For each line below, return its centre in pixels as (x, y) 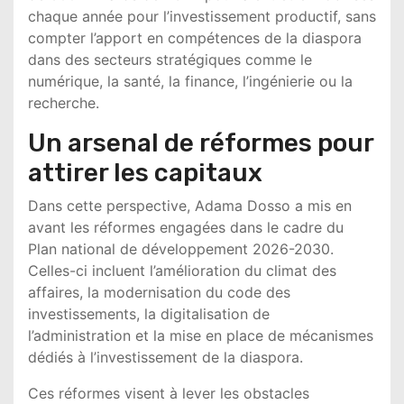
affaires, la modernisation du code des (159, 292)
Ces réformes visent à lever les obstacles (169, 393)
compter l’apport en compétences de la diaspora (195, 38)
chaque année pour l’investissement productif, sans (202, 16)
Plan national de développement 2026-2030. (181, 249)
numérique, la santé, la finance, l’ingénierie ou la (190, 81)
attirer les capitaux (145, 173)
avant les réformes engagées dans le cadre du (186, 227)
